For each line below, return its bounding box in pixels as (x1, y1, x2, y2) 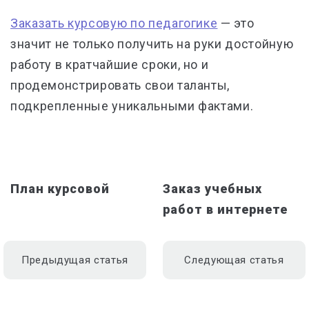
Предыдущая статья (21, 254, 129, 267)
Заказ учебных (163, 181, 262, 197)
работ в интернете (163, 202, 288, 217)
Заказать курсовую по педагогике (10, 16, 218, 31)
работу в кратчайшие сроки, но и (10, 57, 209, 72)
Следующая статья (184, 254, 284, 267)
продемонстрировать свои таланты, (10, 78, 230, 93)
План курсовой (10, 181, 110, 197)
